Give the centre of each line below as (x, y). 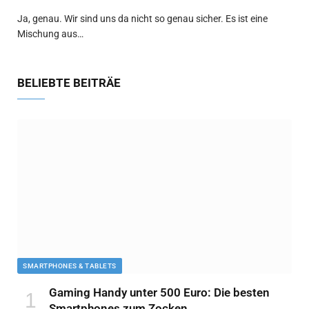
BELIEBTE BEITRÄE (69, 82)
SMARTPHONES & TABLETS (70, 266)
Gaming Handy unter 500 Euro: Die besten (159, 292)
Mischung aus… (50, 33)
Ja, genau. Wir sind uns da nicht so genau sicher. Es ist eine (142, 18)
